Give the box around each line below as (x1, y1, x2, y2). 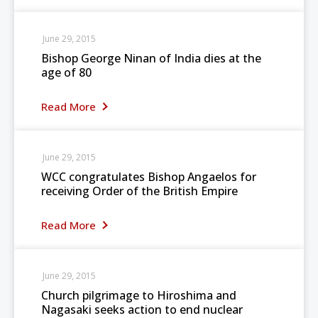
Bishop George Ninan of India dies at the (41, 50, 261, 66)
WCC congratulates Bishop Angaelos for (41, 169, 256, 185)
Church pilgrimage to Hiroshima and (41, 287, 236, 303)
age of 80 (41, 65, 92, 80)
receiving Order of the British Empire (41, 183, 238, 199)
